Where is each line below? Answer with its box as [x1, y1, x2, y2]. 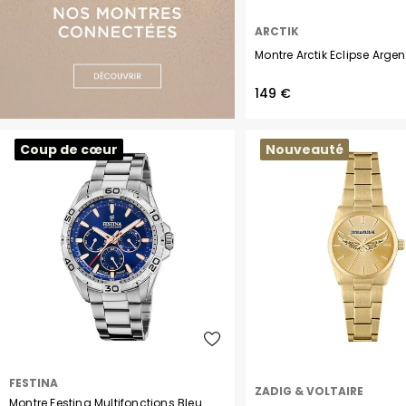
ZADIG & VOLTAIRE [255, 382, 364, 399]
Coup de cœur [20, 140, 118, 159]
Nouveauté [266, 140, 344, 159]
